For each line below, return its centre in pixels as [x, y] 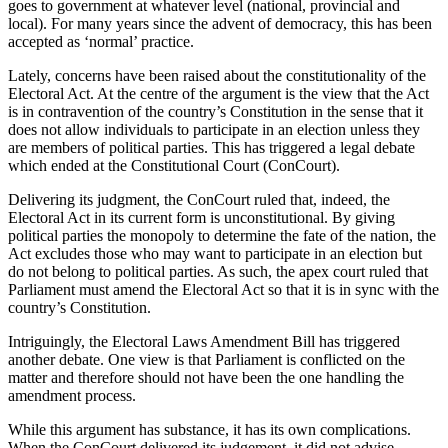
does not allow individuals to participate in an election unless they [214, 130]
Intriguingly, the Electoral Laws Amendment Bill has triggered [204, 342]
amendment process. [72, 396]
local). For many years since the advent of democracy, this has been [220, 24]
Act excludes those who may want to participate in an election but [215, 254]
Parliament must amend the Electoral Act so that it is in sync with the [223, 290]
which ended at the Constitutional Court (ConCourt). [174, 166]
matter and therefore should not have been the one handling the [206, 378]
